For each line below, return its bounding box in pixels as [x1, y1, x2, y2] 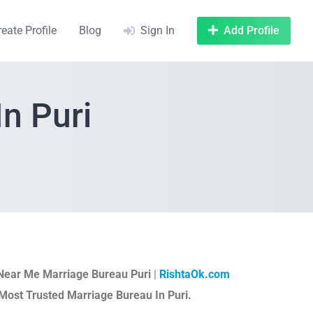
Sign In [140, 24, 175, 37]
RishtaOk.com [159, 268, 230, 281]
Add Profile [224, 24, 279, 37]
